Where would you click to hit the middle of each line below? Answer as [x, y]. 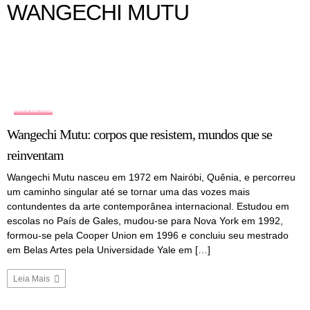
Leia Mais [33, 279]
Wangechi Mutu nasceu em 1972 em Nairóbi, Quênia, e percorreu [151, 177]
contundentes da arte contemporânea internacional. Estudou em [148, 207]
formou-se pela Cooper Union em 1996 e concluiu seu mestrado [148, 236]
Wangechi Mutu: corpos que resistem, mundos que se [139, 135]
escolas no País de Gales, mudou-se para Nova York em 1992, [145, 221]
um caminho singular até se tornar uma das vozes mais [128, 192]
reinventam [35, 155]
